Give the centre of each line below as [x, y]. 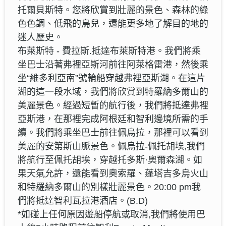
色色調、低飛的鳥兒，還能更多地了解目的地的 [113, 23]
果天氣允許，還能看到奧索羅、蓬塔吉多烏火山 [113, 173]
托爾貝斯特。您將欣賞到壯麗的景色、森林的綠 [113, 10]
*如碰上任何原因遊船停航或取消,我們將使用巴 [111, 214]
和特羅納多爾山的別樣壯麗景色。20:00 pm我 [109, 187]
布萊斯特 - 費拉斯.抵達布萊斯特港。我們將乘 [109, 51]
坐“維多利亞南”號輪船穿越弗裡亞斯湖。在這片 [111, 78]
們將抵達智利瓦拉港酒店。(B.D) [83, 201]
